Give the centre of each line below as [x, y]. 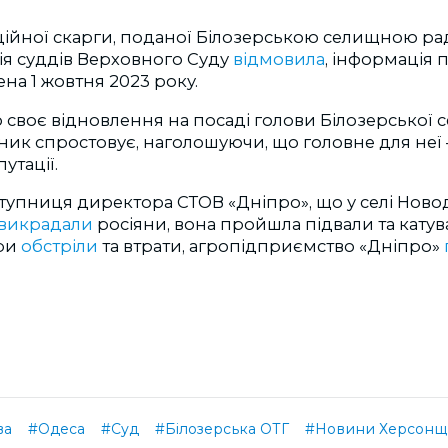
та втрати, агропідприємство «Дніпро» [273, 246]
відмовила [279, 59]
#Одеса [56, 429]
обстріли [61, 246]
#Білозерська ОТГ [222, 429]
